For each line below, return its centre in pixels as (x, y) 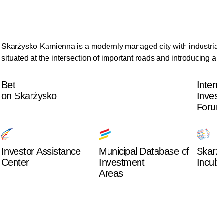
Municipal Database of (144, 151)
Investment (122, 162)
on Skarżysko (29, 96)
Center (15, 162)
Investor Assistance (41, 151)
